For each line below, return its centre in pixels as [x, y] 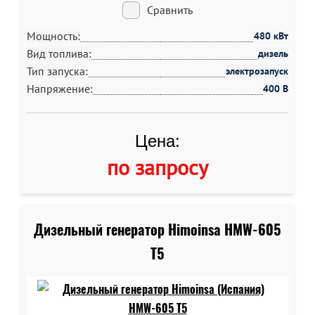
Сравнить [170, 10]
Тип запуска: [57, 71]
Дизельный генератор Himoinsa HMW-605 [157, 230]
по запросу [157, 167]
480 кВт [271, 36]
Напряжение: [60, 89]
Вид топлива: [59, 53]
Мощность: [53, 36]
